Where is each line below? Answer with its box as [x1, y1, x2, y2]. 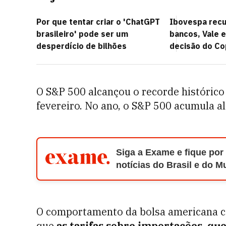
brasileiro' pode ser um [36, 29, 128, 39]
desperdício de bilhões [36, 41, 127, 51]
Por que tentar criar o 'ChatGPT [36, 17, 160, 27]
